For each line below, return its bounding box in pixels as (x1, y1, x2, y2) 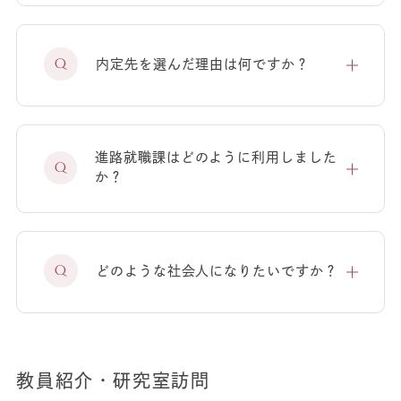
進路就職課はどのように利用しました (95, 150, 337, 165)
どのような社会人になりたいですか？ (96, 263, 338, 277)
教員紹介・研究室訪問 (16, 371, 210, 390)
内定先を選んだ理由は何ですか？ (96, 56, 310, 71)
